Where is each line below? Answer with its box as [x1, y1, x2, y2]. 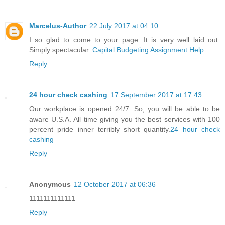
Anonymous [29, 180, 71, 188]
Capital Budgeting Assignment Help [92, 45, 204, 54]
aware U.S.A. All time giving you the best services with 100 [29, 115, 220, 123]
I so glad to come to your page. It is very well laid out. [29, 35, 220, 44]
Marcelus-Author [29, 21, 86, 30]
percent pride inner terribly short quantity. [29, 125, 171, 133]
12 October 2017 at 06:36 [74, 180, 156, 188]
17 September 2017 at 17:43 [110, 90, 202, 99]
